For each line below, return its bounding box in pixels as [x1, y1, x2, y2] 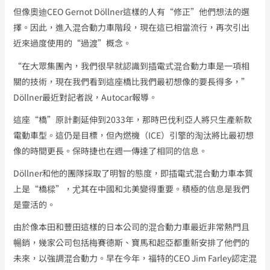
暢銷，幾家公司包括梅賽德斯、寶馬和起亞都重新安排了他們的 [13, 236, 250, 249]
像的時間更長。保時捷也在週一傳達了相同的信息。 [13, 144, 207, 157]
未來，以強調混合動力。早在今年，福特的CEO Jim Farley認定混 [13, 252, 257, 265]
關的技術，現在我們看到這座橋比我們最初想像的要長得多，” [13, 75, 250, 87]
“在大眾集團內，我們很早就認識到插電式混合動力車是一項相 [13, 59, 250, 72]
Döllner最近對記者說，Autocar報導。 [13, 90, 157, 103]
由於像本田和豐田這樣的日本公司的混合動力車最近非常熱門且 [13, 221, 250, 233]
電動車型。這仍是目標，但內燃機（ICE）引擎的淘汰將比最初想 [13, 128, 254, 141]
